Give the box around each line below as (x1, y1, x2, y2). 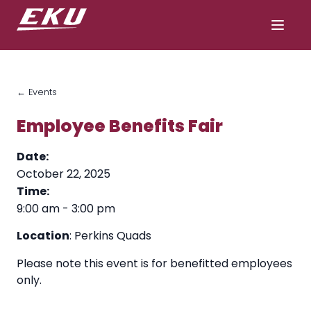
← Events (17, 86, 57, 99)
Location (17, 228, 69, 244)
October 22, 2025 (17, 166, 110, 183)
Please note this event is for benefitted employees (17, 255, 292, 272)
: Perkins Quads (69, 228, 151, 244)
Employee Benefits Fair (17, 114, 223, 139)
